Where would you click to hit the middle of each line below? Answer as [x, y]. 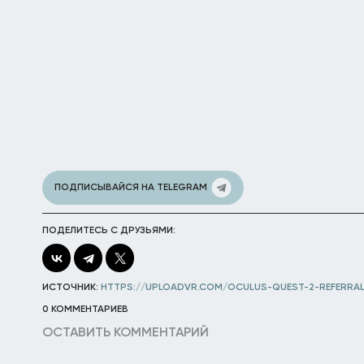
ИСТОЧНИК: [71, 288]
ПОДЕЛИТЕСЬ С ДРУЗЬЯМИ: [109, 231]
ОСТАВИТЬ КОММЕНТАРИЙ [126, 333]
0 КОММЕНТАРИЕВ [85, 310]
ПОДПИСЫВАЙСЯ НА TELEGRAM [131, 188]
